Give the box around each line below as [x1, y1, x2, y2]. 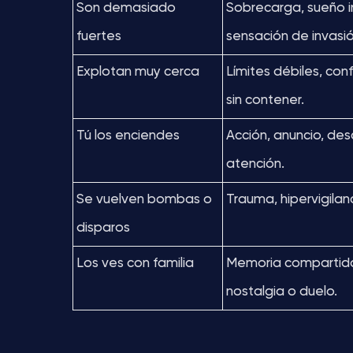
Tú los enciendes [76, 129, 180, 143]
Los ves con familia [76, 257, 194, 270]
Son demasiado [76, 2, 176, 15]
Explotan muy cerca [76, 65, 199, 79]
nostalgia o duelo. [226, 285, 337, 299]
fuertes [76, 30, 121, 43]
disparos [76, 221, 130, 235]
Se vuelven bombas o [76, 193, 212, 206]
